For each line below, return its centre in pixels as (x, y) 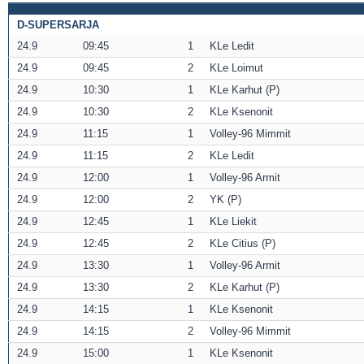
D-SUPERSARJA (58, 25)
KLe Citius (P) (243, 244)
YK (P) (225, 200)
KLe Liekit (233, 222)
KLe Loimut (236, 68)
